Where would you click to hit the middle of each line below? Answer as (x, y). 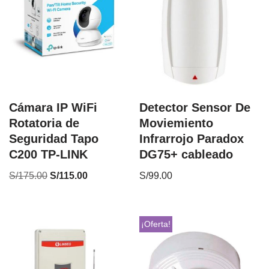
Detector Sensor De (195, 107)
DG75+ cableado (186, 154)
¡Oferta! (156, 225)
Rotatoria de (44, 123)
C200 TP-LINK (48, 154)
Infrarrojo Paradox (192, 138)
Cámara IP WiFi (53, 107)
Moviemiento (177, 123)
